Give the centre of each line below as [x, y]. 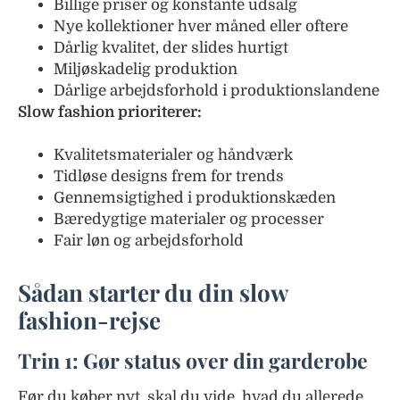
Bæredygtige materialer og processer [189, 219]
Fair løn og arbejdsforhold [149, 241]
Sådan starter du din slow [153, 292]
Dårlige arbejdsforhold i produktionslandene [217, 91]
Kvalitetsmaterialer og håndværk [173, 155]
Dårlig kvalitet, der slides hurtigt [171, 48]
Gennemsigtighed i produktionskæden [195, 198]
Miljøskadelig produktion [146, 69]
